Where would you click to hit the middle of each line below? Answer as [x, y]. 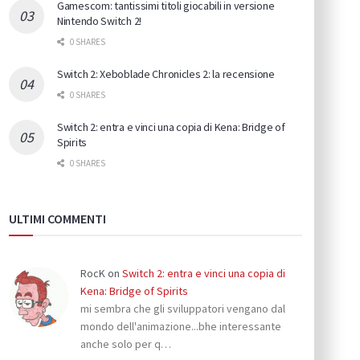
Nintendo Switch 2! [99, 21]
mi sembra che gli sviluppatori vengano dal [183, 309]
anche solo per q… [126, 344]
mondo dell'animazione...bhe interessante [181, 327]
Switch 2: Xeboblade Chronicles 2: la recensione [166, 74]
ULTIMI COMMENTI [57, 219]
